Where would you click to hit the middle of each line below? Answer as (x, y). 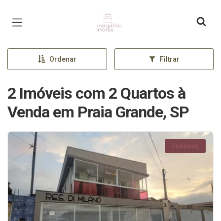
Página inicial (123, 15)
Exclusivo (185, 146)
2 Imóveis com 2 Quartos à (96, 93)
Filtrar (169, 59)
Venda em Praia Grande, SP (98, 112)
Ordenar (63, 59)
